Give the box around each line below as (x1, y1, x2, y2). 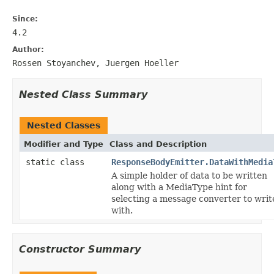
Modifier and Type (24, 139, 103, 149)
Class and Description (109, 139, 207, 149)
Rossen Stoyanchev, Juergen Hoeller (12, 57, 179, 68)
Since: (12, 14, 38, 23)
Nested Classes (27, 120, 100, 130)
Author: (12, 45, 44, 54)
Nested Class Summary (19, 88, 147, 100)
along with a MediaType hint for (111, 182, 247, 192)
